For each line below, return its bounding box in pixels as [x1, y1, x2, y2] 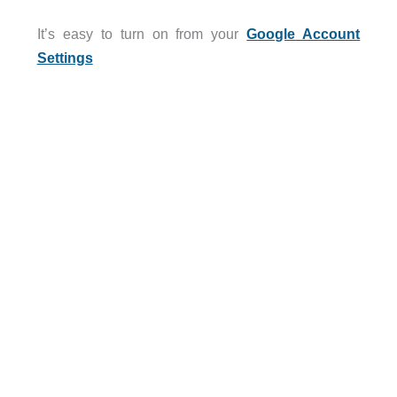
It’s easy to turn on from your [36, 26, 247, 43]
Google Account [246, 26, 361, 43]
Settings [36, 50, 93, 66]
